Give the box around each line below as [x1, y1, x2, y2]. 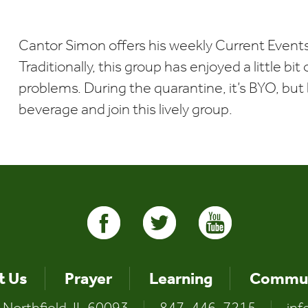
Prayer [64, 269, 112, 288]
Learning [148, 269, 212, 288]
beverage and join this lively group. [18, 100, 232, 118]
